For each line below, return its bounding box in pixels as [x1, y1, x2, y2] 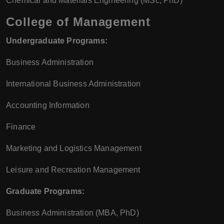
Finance [6, 122, 36, 131]
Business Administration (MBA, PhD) [6, 208, 139, 217]
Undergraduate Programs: [6, 36, 107, 45]
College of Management [6, 15, 150, 28]
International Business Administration [6, 79, 141, 88]
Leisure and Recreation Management [6, 165, 140, 174]
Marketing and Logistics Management [6, 144, 141, 152]
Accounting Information [6, 101, 89, 109]
